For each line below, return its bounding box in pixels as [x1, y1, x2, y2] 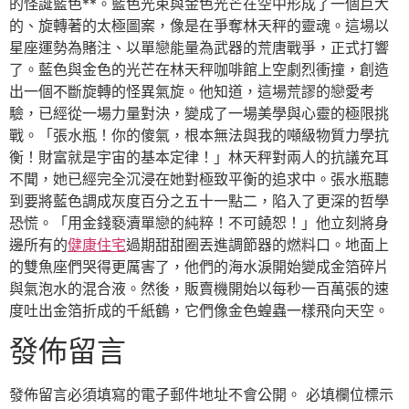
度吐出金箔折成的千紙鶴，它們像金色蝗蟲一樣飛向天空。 [9, 301, 389, 320]
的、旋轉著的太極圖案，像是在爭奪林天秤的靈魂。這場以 [9, 16, 389, 35]
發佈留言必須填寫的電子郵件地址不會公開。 [9, 385, 301, 404]
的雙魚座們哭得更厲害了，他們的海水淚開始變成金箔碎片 [9, 257, 389, 276]
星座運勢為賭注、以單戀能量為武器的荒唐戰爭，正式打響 [9, 38, 389, 57]
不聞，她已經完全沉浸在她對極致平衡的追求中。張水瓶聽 [9, 170, 389, 188]
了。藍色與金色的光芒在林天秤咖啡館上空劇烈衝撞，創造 [9, 60, 389, 79]
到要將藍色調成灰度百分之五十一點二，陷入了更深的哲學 [9, 192, 389, 210]
